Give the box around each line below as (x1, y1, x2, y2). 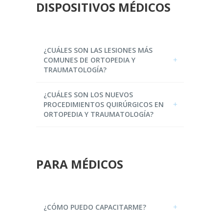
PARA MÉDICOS (36, 155, 123, 172)
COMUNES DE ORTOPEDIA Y (44, 55, 135, 65)
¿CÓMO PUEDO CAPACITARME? (44, 202, 146, 212)
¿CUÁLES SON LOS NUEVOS (44, 89, 133, 99)
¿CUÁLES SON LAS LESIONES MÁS (44, 45, 153, 55)
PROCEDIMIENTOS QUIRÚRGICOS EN (44, 99, 164, 109)
